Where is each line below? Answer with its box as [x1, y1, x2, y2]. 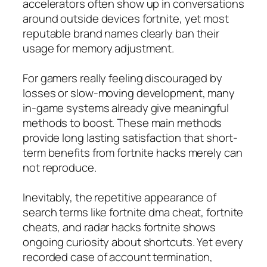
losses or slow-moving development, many [23, 85, 235, 101]
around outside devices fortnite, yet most [23, 10, 229, 26]
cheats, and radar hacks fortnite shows [23, 219, 216, 235]
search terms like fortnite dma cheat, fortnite [23, 204, 244, 220]
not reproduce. [23, 159, 97, 175]
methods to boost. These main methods [23, 114, 222, 131]
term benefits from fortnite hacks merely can [23, 144, 243, 160]
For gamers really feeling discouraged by [23, 70, 222, 86]
